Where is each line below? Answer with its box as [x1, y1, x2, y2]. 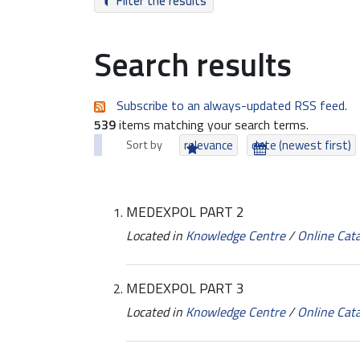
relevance [184, 136, 234, 154]
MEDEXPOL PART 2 [126, 201, 244, 223]
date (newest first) [252, 136, 352, 154]
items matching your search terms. [116, 115, 309, 134]
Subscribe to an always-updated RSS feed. [117, 96, 347, 115]
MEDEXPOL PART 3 [126, 277, 244, 300]
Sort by [126, 136, 162, 153]
